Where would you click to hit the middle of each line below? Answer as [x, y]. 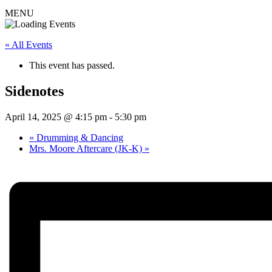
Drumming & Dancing [79, 138]
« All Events [29, 45]
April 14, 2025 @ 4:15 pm [56, 117]
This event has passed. [72, 66]
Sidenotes [34, 91]
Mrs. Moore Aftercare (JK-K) [87, 149]
